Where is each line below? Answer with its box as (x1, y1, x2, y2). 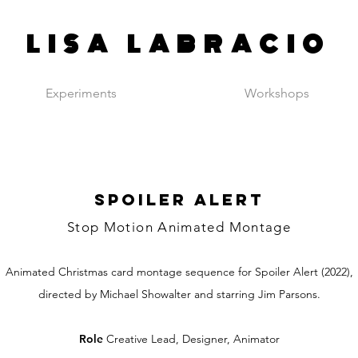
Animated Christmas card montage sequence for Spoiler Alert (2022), (5, 265, 353, 279)
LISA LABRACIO (26, 28, 332, 62)
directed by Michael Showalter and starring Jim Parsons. (38, 287, 320, 301)
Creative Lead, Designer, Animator (105, 332, 280, 346)
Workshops (245, 86, 309, 101)
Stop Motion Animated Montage (66, 219, 292, 235)
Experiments (46, 86, 117, 101)
